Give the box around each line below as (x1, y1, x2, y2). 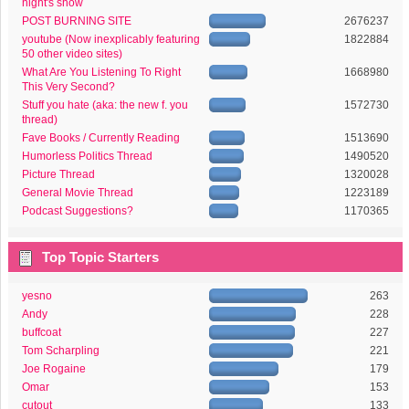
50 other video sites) (21, 47, 122, 60)
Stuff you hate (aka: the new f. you (21, 98, 188, 111)
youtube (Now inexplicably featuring (21, 32, 200, 46)
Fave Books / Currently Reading (21, 131, 180, 144)
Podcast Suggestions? (21, 204, 133, 217)
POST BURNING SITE (21, 14, 131, 27)
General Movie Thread (21, 185, 133, 199)
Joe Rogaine (21, 362, 86, 375)
